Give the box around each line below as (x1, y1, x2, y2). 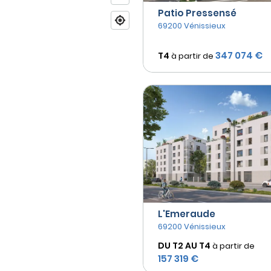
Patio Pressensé (158, 7, 237, 20)
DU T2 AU (158, 240, 197, 252)
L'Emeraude (158, 207, 215, 221)
